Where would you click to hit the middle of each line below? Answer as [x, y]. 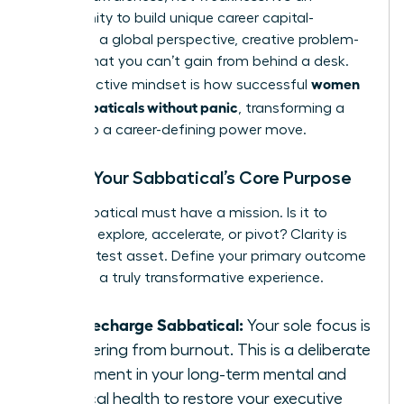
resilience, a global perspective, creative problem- [196, 39]
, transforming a [291, 108]
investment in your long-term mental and [199, 374]
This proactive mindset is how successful [172, 84]
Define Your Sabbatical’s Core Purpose [193, 177]
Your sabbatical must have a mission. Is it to [180, 212]
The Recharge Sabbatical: [147, 323]
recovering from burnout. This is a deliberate [211, 349]
